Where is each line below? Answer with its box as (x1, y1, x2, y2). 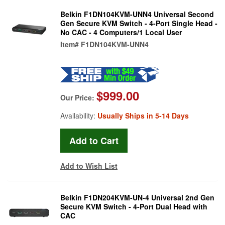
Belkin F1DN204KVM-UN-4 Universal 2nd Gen (60, 192, 214, 202)
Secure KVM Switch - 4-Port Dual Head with (60, 201, 207, 211)
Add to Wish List (60, 160, 118, 171)
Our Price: (60, 92, 96, 102)
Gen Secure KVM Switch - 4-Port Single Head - (60, 18, 217, 28)
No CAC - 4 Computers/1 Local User (60, 27, 182, 37)
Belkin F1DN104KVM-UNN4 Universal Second (60, 9, 214, 19)
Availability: (60, 110, 97, 121)
